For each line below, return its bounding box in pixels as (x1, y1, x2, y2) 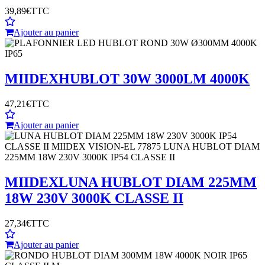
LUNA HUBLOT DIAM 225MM (59, 174, 257, 190)
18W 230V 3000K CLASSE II (5, 190, 183, 206)
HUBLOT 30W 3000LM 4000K (59, 70, 250, 86)
